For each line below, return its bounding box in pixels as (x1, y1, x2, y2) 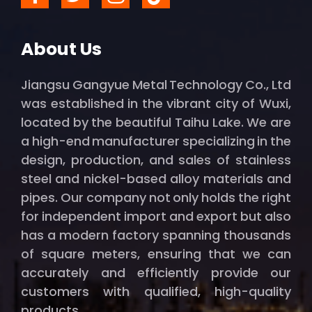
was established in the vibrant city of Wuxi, (21, 95, 291, 112)
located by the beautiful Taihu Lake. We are (21, 114, 291, 131)
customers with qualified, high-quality (21, 283, 291, 300)
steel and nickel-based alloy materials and (21, 170, 291, 187)
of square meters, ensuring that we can (21, 245, 291, 263)
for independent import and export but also (21, 208, 291, 225)
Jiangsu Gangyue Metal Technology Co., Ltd (21, 76, 291, 93)
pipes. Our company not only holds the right (21, 189, 291, 206)
